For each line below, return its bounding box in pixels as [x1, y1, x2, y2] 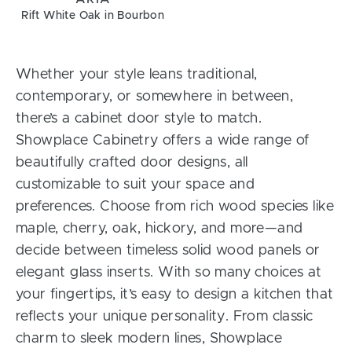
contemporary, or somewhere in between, [16, 90, 294, 104]
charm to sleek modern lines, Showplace [16, 332, 283, 346]
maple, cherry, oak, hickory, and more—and [16, 222, 303, 236]
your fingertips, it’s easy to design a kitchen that [16, 288, 334, 302]
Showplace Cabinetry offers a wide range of [16, 134, 310, 148]
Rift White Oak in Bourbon [21, 10, 165, 22]
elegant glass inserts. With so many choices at [16, 266, 322, 280]
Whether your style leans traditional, [16, 68, 258, 82]
